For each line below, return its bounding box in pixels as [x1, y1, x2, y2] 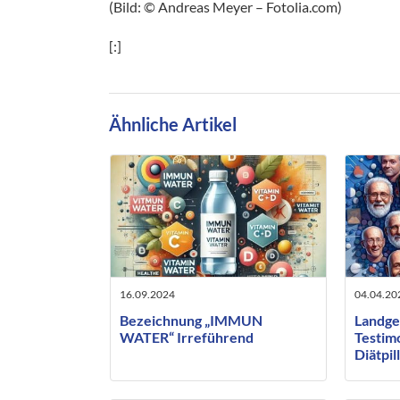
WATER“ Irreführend [119, 329, 254, 346]
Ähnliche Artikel [109, 113, 237, 135]
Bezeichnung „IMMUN [119, 312, 262, 329]
